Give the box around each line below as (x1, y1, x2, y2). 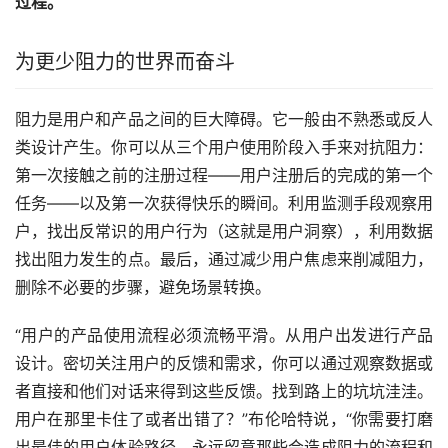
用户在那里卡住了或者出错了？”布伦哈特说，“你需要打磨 (15, 409, 433, 430)
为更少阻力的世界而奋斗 (15, 50, 235, 75)
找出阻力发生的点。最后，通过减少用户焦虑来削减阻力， (15, 249, 433, 270)
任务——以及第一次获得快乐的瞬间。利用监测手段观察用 (15, 193, 433, 214)
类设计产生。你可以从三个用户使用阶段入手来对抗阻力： (15, 137, 433, 158)
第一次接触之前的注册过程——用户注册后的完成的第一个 (15, 165, 433, 186)
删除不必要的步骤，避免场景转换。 (15, 277, 271, 298)
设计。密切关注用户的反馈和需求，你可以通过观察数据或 (15, 353, 433, 374)
